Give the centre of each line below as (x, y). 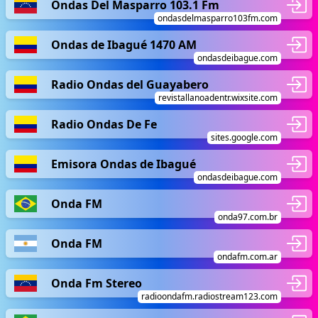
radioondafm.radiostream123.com (209, 296)
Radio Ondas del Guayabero (130, 84)
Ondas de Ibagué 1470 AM (124, 44)
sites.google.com (244, 137)
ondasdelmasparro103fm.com (218, 18)
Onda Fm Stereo (97, 283)
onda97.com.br (248, 217)
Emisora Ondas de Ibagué (124, 164)
